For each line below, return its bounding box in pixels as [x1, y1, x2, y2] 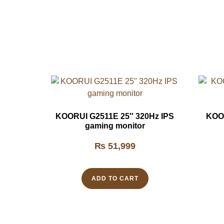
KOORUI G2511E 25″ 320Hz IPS [55, 112, 174, 121]
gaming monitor [84, 121, 145, 130]
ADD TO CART [91, 175, 138, 182]
